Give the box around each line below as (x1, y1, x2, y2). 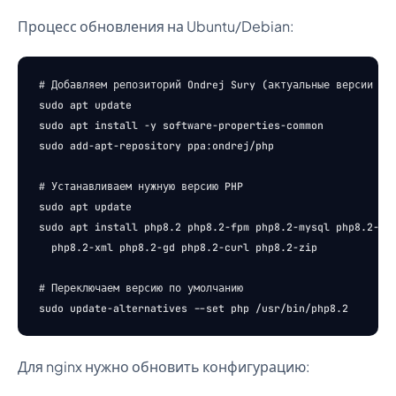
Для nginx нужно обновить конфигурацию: (18, 357, 310, 376)
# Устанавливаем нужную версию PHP (39, 179, 243, 193)
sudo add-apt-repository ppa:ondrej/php (39, 139, 274, 152)
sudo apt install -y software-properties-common (39, 118, 324, 132)
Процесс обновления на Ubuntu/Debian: (18, 17, 294, 35)
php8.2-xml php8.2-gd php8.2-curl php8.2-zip (39, 240, 317, 254)
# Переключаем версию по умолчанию (39, 281, 243, 294)
